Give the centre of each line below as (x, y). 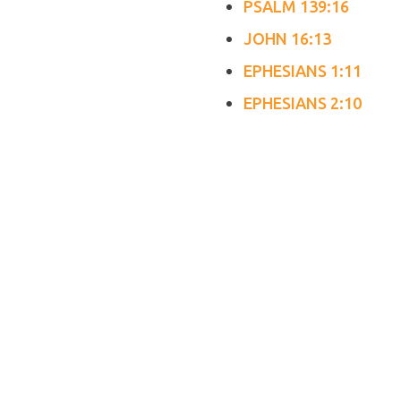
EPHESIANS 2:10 (303, 103)
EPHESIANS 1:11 (303, 71)
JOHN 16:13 (287, 38)
